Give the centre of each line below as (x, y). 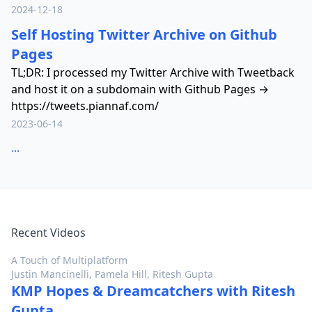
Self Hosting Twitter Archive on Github (144, 34)
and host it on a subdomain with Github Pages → (140, 89)
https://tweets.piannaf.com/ (85, 106)
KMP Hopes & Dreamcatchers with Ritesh (153, 291)
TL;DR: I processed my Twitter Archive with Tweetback (153, 72)
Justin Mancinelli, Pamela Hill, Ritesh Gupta (112, 274)
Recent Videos (48, 233)
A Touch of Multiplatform (69, 260)
